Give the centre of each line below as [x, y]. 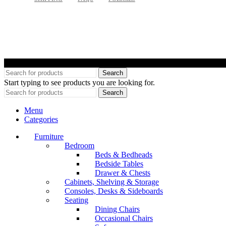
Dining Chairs [117, 209]
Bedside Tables [119, 163]
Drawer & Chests [123, 173]
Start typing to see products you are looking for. [79, 82]
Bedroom [79, 145]
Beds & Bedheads [124, 154]
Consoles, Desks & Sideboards [114, 191]
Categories [41, 119]
